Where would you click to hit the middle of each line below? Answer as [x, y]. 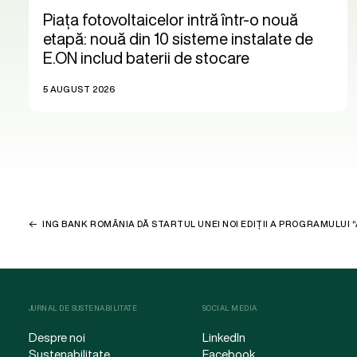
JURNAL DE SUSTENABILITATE [83, 308]
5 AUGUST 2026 [79, 89]
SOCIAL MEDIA [230, 308]
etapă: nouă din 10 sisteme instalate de [178, 38]
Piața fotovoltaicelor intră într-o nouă [171, 19]
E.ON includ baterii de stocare [146, 57]
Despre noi [57, 337]
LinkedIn [224, 337]
